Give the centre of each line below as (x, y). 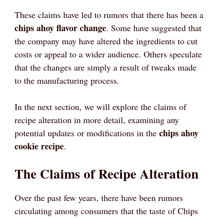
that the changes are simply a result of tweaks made (106, 67)
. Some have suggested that (154, 27)
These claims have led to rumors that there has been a (109, 14)
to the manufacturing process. (67, 80)
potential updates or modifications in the (87, 133)
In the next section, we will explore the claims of (100, 106)
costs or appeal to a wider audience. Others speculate (108, 54)
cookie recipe (39, 146)
